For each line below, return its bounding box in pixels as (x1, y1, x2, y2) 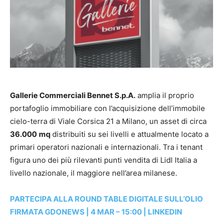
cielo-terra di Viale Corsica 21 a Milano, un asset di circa (10, 116, 207, 126)
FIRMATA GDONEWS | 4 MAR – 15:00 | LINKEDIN (10, 207, 184, 217)
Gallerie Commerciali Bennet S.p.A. (10, 91, 135, 101)
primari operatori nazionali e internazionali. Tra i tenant (10, 142, 203, 152)
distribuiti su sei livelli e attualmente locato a (50, 129, 209, 139)
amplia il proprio (135, 91, 194, 101)
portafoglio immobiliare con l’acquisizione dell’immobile (10, 104, 205, 113)
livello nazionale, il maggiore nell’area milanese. (10, 168, 177, 178)
